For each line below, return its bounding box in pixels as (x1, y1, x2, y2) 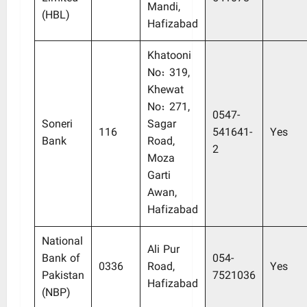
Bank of (42, 250, 80, 269)
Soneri (42, 116, 73, 134)
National (42, 233, 83, 251)
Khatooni (147, 47, 191, 66)
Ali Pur (147, 241, 180, 260)
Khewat (147, 82, 184, 100)
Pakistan (42, 267, 84, 286)
